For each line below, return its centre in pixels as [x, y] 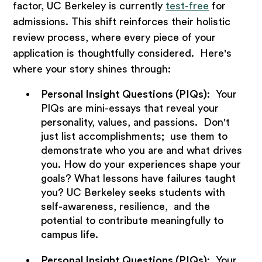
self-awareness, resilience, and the [125, 207]
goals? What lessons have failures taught [138, 179]
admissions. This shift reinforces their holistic [122, 22]
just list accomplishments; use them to [134, 137]
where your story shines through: [92, 69]
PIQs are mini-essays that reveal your [130, 108]
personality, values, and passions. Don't [135, 123]
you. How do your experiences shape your [141, 165]
